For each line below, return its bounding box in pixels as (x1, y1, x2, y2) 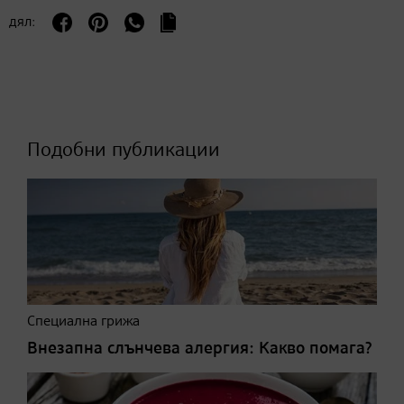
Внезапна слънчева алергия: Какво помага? (27, 340, 372, 358)
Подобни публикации (27, 141, 220, 161)
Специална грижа (27, 315, 140, 330)
